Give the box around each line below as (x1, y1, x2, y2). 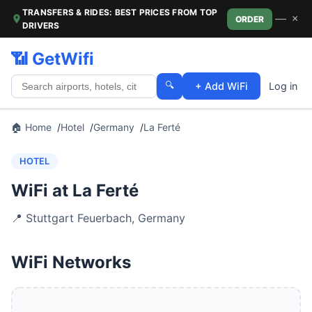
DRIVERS (22, 20, 60, 31)
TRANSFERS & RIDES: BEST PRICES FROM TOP (22, 7, 218, 17)
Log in (269, 80, 297, 92)
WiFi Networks (11, 252, 131, 272)
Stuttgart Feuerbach (26, 211, 132, 225)
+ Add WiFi (195, 80, 248, 92)
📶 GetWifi (11, 49, 94, 69)
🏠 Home (11, 121, 52, 133)
